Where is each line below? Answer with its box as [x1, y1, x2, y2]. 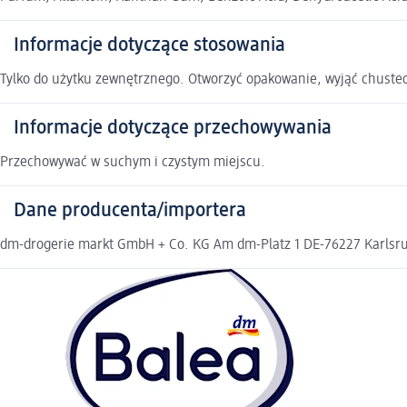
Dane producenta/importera [14, 201, 246, 222]
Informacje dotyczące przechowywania [14, 118, 332, 139]
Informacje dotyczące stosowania [14, 35, 285, 56]
